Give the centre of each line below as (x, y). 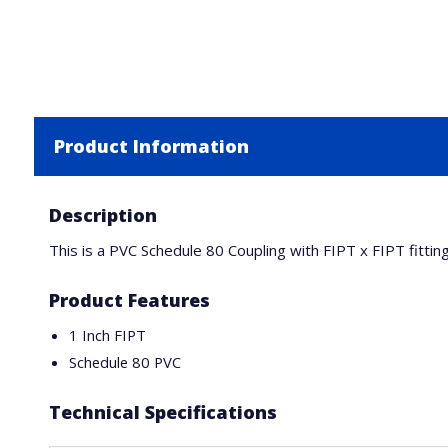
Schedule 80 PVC (124, 362)
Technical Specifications (162, 412)
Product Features (129, 300)
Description (102, 215)
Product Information (151, 146)
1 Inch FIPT (107, 335)
